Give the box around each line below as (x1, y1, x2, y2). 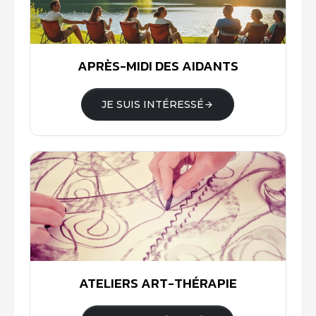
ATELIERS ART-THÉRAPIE (78, 273, 237, 294)
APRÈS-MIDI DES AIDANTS (77, 56, 238, 77)
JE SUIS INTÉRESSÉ (102, 97, 205, 111)
